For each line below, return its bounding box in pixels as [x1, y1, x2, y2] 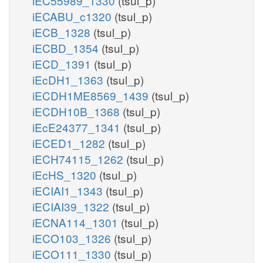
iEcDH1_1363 [32, 71, 106, 87]
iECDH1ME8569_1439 [32, 87, 151, 103]
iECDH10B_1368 [32, 103, 123, 119]
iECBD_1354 [32, 39, 102, 56]
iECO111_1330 [32, 245, 114, 262]
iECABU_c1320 [32, 8, 114, 24]
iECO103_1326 [32, 230, 114, 246]
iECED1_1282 [32, 134, 108, 151]
